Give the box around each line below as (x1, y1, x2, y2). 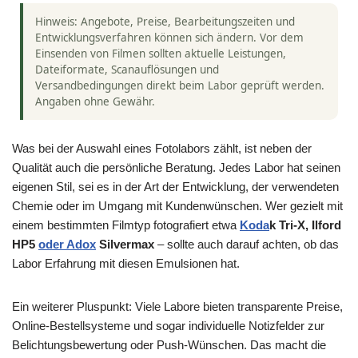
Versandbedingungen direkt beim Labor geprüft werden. (35, 78, 324, 93)
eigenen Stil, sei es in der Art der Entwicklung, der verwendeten (12, 180, 339, 193)
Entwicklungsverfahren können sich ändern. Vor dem (35, 30, 304, 45)
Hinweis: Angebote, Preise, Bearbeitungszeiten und (35, 14, 295, 29)
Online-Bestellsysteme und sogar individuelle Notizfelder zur (12, 319, 324, 332)
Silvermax (96, 237, 154, 251)
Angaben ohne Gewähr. (35, 94, 155, 109)
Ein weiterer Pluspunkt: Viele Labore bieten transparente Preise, (12, 300, 343, 313)
